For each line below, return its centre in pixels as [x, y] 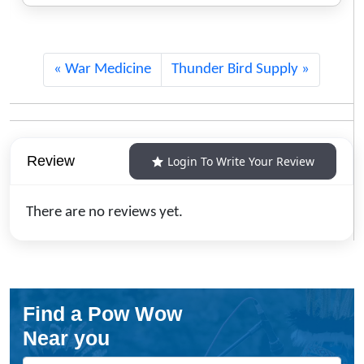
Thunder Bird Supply [235, 70]
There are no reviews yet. [104, 213]
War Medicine [108, 70]
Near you [66, 338]
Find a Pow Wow [102, 314]
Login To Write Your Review [241, 162]
